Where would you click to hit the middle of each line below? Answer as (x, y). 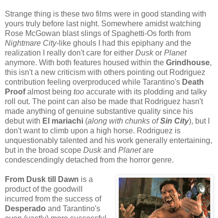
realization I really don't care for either (70, 53)
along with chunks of (124, 121)
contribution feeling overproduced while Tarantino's (93, 82)
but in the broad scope (44, 150)
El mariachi (64, 121)
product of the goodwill (44, 189)
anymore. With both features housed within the (85, 62)
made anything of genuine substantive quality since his (99, 111)
